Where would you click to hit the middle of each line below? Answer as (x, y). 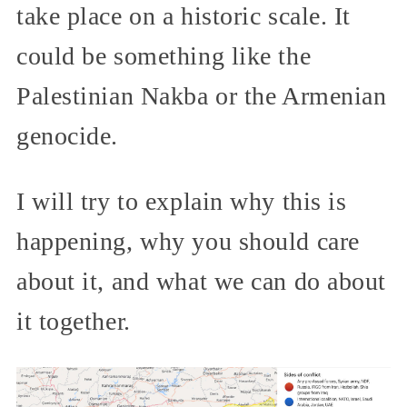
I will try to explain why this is (182, 202)
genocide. (68, 136)
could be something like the (164, 56)
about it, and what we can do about (202, 282)
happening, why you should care (188, 242)
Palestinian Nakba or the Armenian (202, 96)
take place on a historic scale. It (184, 16)
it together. (74, 322)
